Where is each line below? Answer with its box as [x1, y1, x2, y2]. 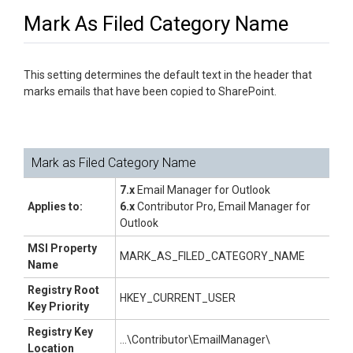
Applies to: [28, 200, 83, 213]
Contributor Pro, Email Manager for [135, 200, 310, 213]
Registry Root [28, 284, 99, 296]
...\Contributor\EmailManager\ [120, 333, 270, 346]
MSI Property [28, 242, 97, 255]
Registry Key [28, 325, 93, 338]
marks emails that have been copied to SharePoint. [24, 85, 277, 98]
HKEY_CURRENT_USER [120, 292, 236, 304]
